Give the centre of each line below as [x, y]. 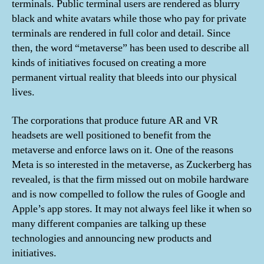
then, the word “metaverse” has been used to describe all [131, 48]
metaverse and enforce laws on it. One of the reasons [123, 150]
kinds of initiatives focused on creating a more [109, 63]
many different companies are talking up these [109, 223]
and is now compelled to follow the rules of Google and [128, 194]
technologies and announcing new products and [112, 238]
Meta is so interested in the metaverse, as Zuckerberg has [132, 164]
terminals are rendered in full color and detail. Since [121, 34]
